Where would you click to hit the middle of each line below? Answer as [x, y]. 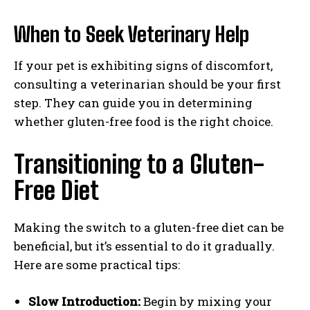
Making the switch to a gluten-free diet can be [149, 228]
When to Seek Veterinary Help [131, 34]
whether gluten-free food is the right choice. [144, 122]
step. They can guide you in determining [133, 103]
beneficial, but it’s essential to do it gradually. [144, 246]
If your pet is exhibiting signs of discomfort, [143, 66]
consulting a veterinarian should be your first [147, 84]
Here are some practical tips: [97, 265]
